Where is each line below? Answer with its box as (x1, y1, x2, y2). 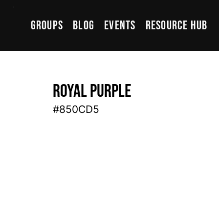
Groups (30, 18, 64, 33)
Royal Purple (52, 81, 131, 103)
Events (104, 18, 136, 33)
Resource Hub (145, 18, 208, 33)
